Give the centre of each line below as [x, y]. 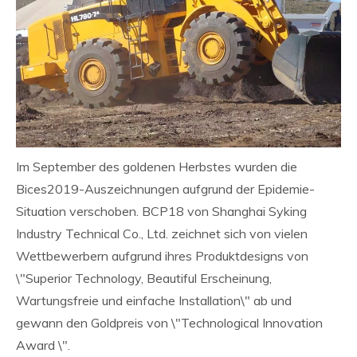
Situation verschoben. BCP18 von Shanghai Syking [161, 211]
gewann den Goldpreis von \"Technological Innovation [169, 323]
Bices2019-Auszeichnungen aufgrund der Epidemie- [165, 189]
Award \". [43, 345]
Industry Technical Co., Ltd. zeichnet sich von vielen [162, 233]
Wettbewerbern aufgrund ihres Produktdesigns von [162, 256]
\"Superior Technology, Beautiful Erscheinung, [144, 278]
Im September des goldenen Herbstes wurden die [157, 167]
